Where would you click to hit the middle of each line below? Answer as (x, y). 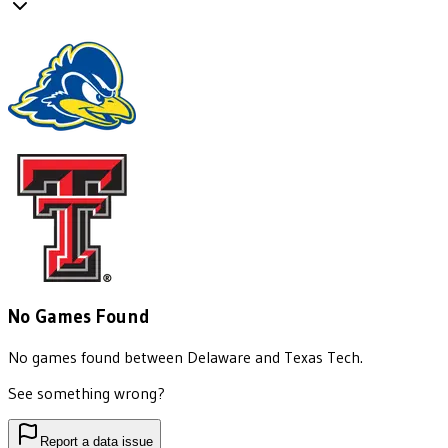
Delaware (219, 356)
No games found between (97, 356)
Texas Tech (322, 356)
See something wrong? (86, 392)
